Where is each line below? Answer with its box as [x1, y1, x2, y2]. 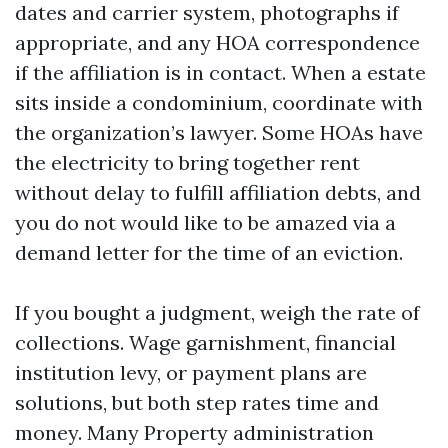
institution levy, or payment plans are [15, 360, 367, 385]
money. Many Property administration [15, 420, 374, 445]
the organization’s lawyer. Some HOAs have [15, 120, 423, 145]
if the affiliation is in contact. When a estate [15, 60, 426, 85]
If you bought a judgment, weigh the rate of [15, 300, 420, 325]
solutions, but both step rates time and [15, 390, 379, 415]
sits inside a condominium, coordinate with [15, 90, 423, 115]
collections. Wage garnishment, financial [15, 330, 396, 355]
